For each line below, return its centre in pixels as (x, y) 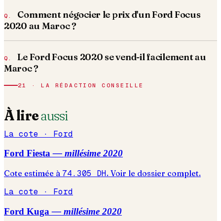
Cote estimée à (32, 173)
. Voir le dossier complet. (154, 173)
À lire (22, 115)
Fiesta (38, 153)
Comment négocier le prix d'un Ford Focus (109, 15)
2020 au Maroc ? (40, 26)
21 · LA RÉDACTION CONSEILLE (81, 86)
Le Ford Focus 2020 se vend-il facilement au (112, 57)
